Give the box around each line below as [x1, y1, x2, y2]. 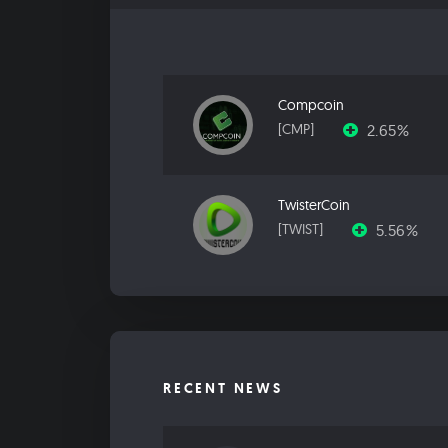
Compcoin [278, 96, 344, 115]
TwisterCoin [278, 196, 350, 215]
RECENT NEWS [163, 379, 283, 398]
